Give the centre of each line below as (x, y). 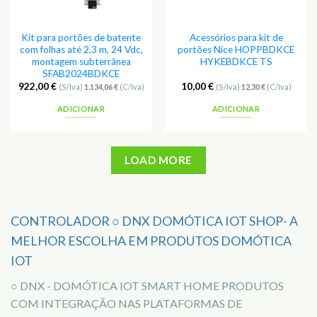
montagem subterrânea (81, 61)
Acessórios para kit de (236, 37)
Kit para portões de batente (81, 37)
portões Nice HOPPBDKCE (236, 49)
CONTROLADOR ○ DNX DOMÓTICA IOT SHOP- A (154, 221)
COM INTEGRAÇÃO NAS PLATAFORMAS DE (126, 304)
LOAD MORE (158, 160)
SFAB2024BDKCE (81, 73)
